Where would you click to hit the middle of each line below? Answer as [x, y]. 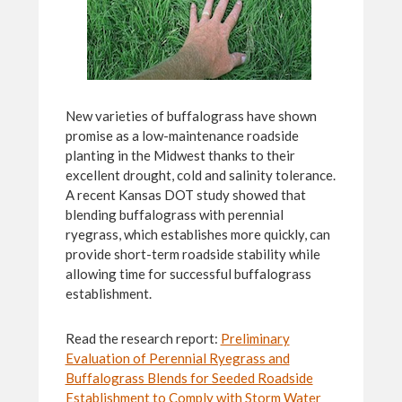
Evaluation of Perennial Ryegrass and [177, 358]
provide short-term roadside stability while [192, 254]
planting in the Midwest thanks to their [180, 156]
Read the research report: [143, 339]
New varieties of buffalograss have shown [191, 116]
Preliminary [255, 339]
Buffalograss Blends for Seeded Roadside [189, 378]
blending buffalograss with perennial [174, 215]
